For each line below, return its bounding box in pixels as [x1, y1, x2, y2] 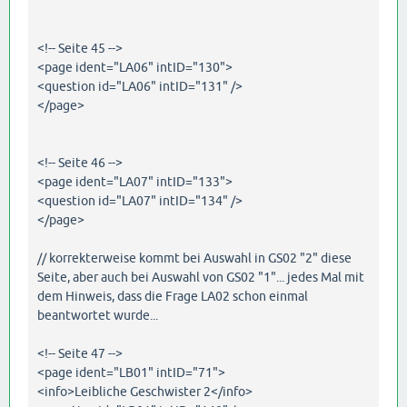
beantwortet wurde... [37, 308, 158, 323]
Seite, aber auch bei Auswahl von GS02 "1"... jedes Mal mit [37, 270, 364, 285]
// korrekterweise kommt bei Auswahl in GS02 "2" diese [37, 251, 352, 266]
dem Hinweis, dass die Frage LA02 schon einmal [37, 289, 308, 304]
